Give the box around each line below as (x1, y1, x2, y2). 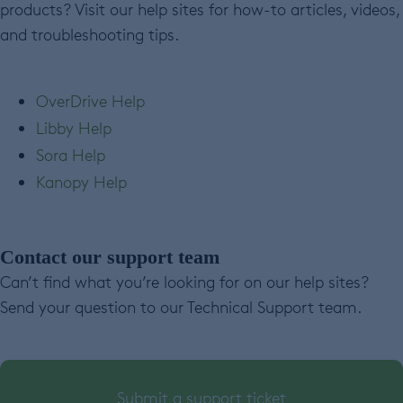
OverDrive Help (36, 91, 145, 112)
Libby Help (36, 118, 112, 139)
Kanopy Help (36, 172, 127, 193)
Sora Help (36, 145, 105, 166)
